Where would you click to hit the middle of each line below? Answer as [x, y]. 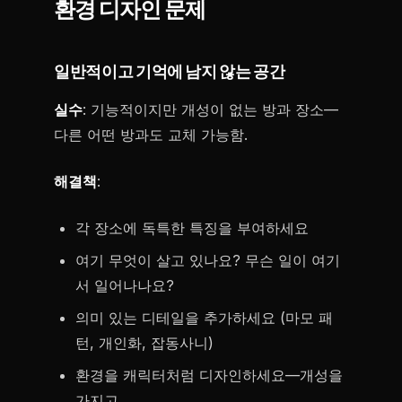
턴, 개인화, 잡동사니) [144, 343]
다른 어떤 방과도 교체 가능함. [151, 135]
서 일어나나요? [125, 285]
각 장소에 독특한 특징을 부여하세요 [192, 228]
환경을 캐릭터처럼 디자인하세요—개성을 [209, 375]
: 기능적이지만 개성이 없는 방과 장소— [210, 109]
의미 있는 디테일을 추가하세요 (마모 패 [204, 318]
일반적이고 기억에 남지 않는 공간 [170, 72]
